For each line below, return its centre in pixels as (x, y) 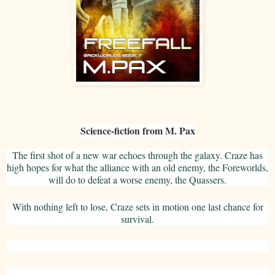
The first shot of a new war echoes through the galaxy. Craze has (137, 155)
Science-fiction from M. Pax (137, 131)
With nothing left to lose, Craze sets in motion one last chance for (137, 207)
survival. (137, 219)
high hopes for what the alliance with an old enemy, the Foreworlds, (137, 168)
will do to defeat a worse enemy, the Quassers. (137, 180)
